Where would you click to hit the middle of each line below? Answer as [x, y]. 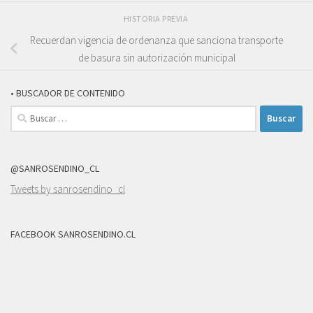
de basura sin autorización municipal [156, 58]
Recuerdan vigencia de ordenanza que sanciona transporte [156, 41]
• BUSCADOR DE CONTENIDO [68, 93]
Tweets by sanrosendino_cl [68, 189]
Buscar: [26, 112]
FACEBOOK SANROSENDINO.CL [73, 234]
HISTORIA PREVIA [156, 19]
